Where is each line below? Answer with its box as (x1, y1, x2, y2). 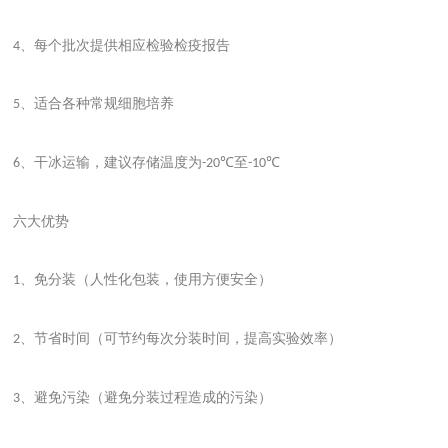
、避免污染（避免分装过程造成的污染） (20, 389, 273, 405)
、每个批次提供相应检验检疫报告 (20, 37, 231, 53)
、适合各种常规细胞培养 (20, 96, 175, 112)
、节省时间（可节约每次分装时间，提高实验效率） (20, 330, 343, 346)
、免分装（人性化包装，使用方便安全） (20, 272, 273, 288)
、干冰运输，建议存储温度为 (20, 154, 203, 170)
